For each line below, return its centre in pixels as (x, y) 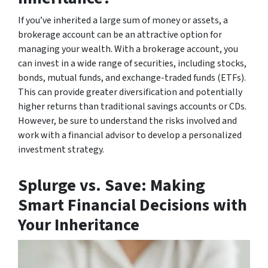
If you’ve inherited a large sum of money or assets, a (123, 20)
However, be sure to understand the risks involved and (127, 121)
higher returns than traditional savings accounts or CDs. (132, 106)
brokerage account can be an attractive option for (120, 34)
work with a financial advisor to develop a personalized (130, 135)
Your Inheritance (79, 225)
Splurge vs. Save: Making (112, 185)
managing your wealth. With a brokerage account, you (128, 49)
